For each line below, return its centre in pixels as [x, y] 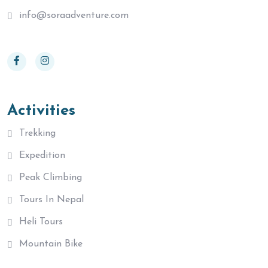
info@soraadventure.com [74, 15]
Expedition [42, 155]
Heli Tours [41, 222]
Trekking [37, 133]
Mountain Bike [51, 244]
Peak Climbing [51, 177]
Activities [41, 111]
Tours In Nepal [51, 200]
